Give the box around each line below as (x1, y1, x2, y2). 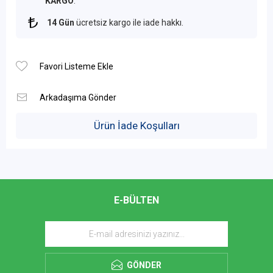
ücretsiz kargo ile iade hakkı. (74, 18, 183, 27)
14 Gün (47, 18, 74, 27)
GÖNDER (127, 260, 161, 270)
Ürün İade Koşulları (93, 119, 180, 132)
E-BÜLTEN (114, 194, 159, 206)
